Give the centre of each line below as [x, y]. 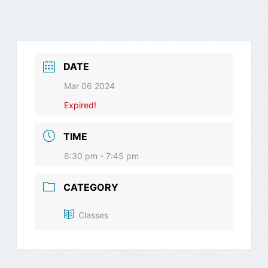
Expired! [80, 105]
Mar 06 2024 [89, 86]
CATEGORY [91, 187]
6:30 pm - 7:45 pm [101, 156]
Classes [93, 215]
